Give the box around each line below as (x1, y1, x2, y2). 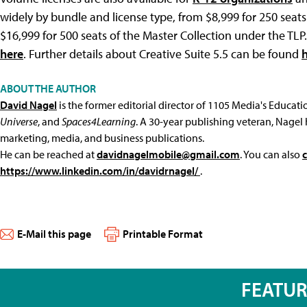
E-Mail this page (17, 226, 91, 241)
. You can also (240, 147, 302, 161)
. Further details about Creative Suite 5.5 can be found (23, 45, 302, 62)
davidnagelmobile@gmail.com (97, 147, 240, 161)
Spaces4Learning (62, 114, 136, 128)
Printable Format (123, 226, 203, 241)
